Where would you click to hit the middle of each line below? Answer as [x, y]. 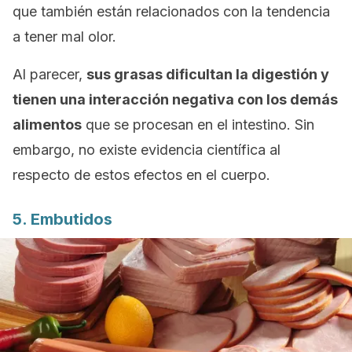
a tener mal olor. [64, 37]
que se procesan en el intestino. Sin [198, 125]
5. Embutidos [62, 219]
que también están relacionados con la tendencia [171, 11]
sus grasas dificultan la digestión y [208, 74]
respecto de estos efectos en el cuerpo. [141, 175]
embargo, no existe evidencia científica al [147, 150]
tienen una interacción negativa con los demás [175, 99]
